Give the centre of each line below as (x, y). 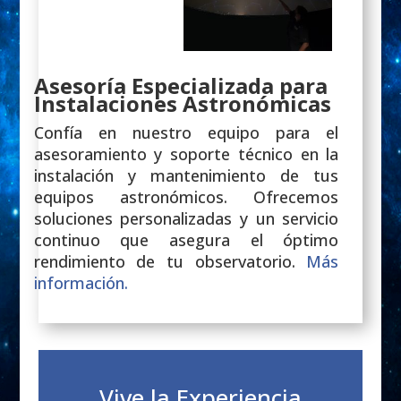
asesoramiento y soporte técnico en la (186, 154)
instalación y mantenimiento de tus (186, 175)
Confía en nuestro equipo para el (186, 132)
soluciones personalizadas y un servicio (186, 218)
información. (81, 282)
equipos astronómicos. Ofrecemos (186, 196)
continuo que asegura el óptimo (186, 239)
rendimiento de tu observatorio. (170, 261)
